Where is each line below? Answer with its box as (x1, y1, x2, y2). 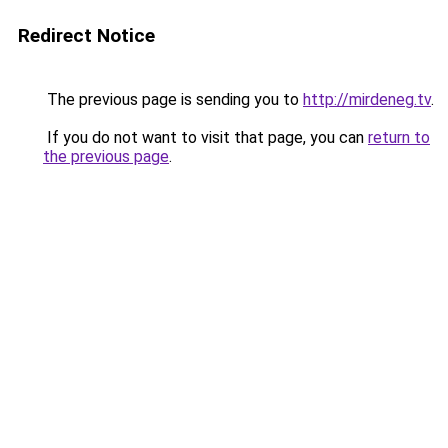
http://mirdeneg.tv (303, 90, 431, 109)
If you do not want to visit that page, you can (43, 128, 368, 147)
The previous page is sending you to (43, 90, 303, 109)
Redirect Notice (18, 24, 155, 47)
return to (368, 128, 430, 147)
